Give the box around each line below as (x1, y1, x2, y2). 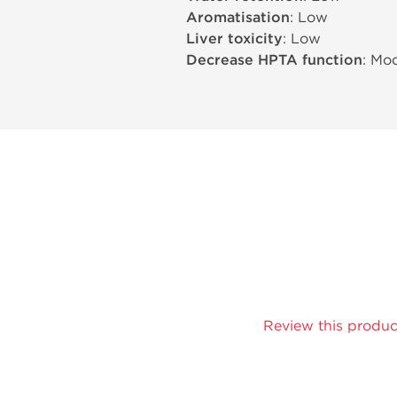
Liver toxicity (186, 30, 283, 48)
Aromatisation (186, 9, 290, 27)
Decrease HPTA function (186, 51, 362, 69)
